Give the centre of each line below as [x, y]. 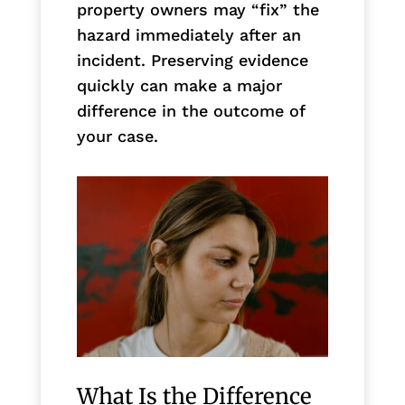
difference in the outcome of [190, 110]
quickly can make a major [179, 85]
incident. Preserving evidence [192, 60]
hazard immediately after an [188, 34]
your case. [117, 136]
